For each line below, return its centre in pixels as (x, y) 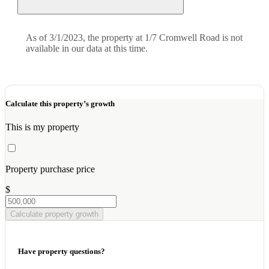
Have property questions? (62, 251)
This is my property (42, 127)
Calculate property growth (54, 214)
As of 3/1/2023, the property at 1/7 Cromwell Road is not (134, 38)
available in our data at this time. (87, 49)
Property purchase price (50, 169)
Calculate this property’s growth (60, 103)
